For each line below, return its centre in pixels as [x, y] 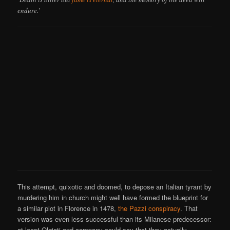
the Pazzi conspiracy [149, 208]
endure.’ [29, 11]
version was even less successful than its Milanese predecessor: [115, 219]
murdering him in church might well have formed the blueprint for [113, 198]
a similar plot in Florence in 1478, [68, 208]
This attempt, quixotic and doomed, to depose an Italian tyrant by [115, 187]
